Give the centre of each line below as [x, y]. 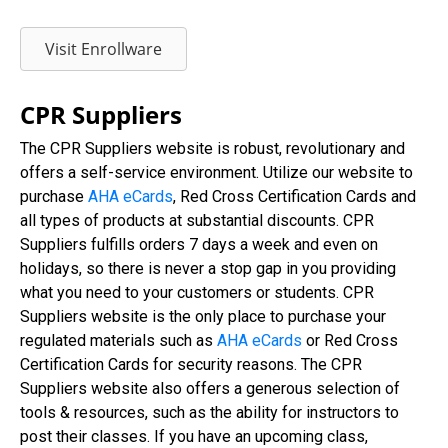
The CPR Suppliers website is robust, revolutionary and [212, 148]
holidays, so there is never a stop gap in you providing [208, 268]
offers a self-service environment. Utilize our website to [216, 172]
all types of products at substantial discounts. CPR [197, 220]
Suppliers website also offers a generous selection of [210, 388]
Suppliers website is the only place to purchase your [203, 316]
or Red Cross [350, 340]
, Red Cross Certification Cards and [294, 196]
